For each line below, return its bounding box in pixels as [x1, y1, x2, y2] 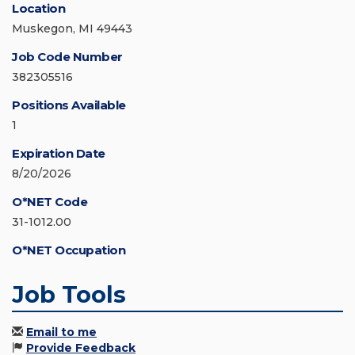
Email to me [26, 325, 97, 340]
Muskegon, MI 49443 [12, 21, 132, 36]
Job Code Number [12, 49, 123, 65]
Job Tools [12, 281, 126, 309]
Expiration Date [12, 146, 105, 162]
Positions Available [12, 97, 126, 113]
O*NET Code [12, 194, 87, 210]
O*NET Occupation [12, 242, 125, 258]
